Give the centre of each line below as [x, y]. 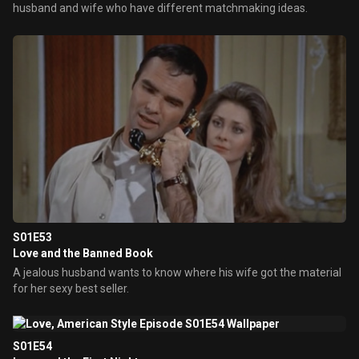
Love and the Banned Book [83, 253]
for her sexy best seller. [71, 288]
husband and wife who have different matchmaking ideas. [160, 8]
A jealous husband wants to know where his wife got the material [177, 272]
